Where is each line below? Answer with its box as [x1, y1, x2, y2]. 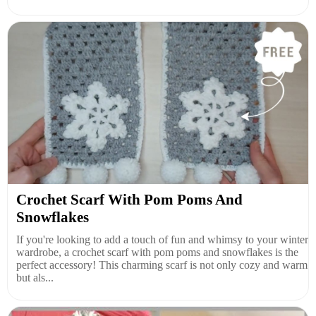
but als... [16, 271, 54, 284]
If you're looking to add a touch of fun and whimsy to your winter [16, 233, 308, 245]
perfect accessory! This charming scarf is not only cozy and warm [16, 258, 308, 271]
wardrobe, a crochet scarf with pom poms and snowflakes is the [16, 245, 298, 258]
